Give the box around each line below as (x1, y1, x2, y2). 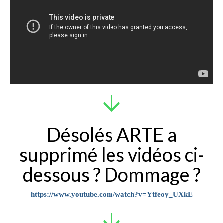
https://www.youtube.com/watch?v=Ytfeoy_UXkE (30, 190, 193, 199)
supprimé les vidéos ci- (19, 143, 204, 166)
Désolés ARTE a (46, 123, 177, 146)
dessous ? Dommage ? (22, 163, 201, 186)
